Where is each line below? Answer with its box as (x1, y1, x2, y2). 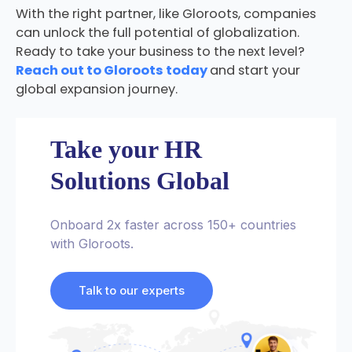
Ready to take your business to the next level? (15, 42, 305, 61)
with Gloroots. (49, 235, 134, 251)
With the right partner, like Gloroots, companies (15, 5, 316, 24)
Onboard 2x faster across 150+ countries (49, 216, 296, 233)
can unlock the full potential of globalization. (15, 24, 299, 42)
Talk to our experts (78, 282, 185, 298)
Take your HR (49, 134, 202, 163)
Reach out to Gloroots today (15, 61, 210, 80)
